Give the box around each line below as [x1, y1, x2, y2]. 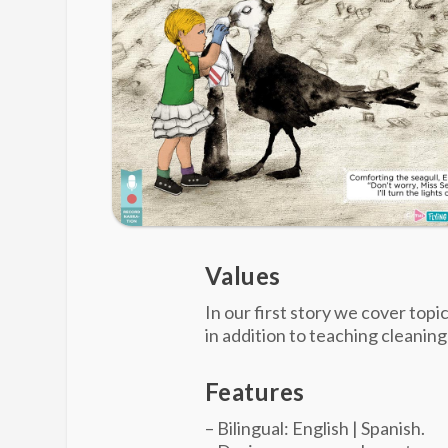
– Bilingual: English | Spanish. [204, 417, 425, 440]
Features [204, 377, 305, 407]
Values [204, 261, 281, 291]
